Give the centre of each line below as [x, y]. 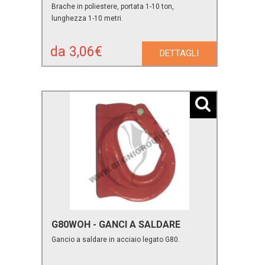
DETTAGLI [179, 53]
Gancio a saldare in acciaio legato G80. [116, 239]
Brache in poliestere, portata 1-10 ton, [113, 6]
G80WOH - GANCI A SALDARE [116, 224]
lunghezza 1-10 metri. [88, 18]
